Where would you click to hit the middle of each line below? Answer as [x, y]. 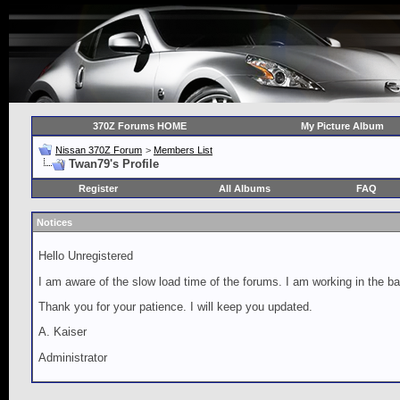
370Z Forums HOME [140, 126]
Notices [54, 222]
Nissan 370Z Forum [99, 150]
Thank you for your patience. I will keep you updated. [175, 306]
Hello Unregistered [86, 256]
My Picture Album [342, 126]
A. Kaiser [62, 332]
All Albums [245, 188]
